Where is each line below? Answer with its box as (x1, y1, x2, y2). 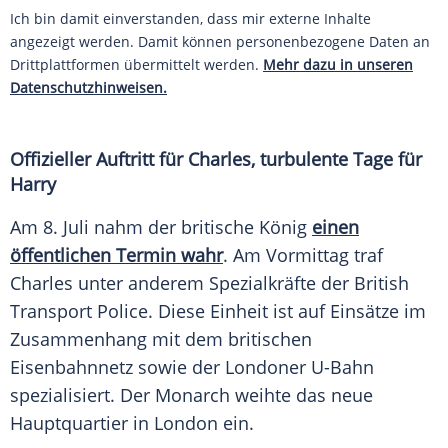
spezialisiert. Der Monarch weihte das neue (10, 383, 373, 408)
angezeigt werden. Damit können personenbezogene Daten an (10, 32, 430, 52)
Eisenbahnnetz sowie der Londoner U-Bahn (10, 355, 374, 380)
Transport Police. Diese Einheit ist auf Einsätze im (10, 299, 426, 324)
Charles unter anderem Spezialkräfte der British (10, 271, 409, 296)
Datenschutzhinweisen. (10, 78, 167, 98)
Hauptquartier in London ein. (10, 411, 254, 436)
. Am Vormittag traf (223, 243, 383, 268)
